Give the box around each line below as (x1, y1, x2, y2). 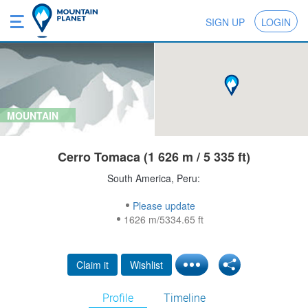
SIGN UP (206, 15, 245, 29)
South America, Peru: (107, 171, 201, 186)
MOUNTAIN (7, 109, 58, 123)
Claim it (76, 258, 109, 272)
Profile (102, 291, 133, 305)
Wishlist (130, 258, 163, 272)
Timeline (164, 291, 206, 305)
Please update (132, 199, 195, 213)
